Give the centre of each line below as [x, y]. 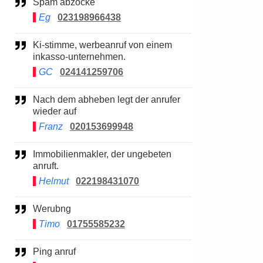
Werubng [56, 209]
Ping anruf [58, 252]
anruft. [46, 166]
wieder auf [55, 111]
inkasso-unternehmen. [79, 57]
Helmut [54, 181]
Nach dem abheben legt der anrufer [36, 100]
